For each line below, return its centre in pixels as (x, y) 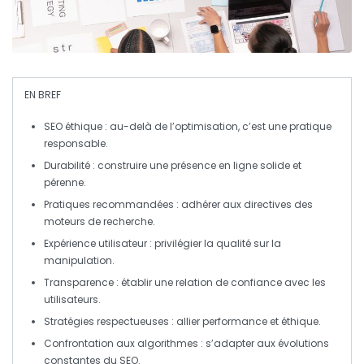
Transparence (79, 283)
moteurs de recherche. (100, 222)
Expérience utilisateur (95, 244)
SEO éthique (73, 127)
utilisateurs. (72, 300)
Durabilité (67, 166)
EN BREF (43, 95)
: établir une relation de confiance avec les (220, 283)
